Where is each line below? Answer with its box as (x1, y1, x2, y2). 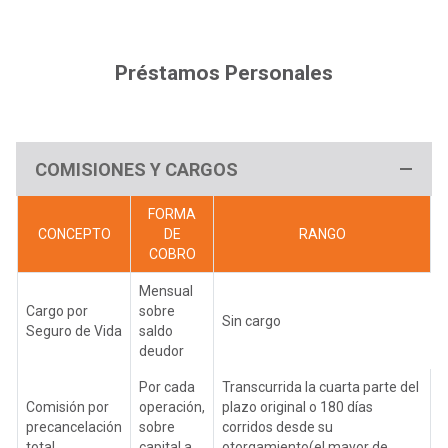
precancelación (26, 418, 122, 435)
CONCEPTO (37, 225, 111, 242)
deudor (139, 342, 184, 359)
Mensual (139, 282, 193, 299)
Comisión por (26, 398, 109, 415)
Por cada (139, 378, 195, 395)
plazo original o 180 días (222, 398, 373, 415)
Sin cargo (222, 312, 281, 329)
